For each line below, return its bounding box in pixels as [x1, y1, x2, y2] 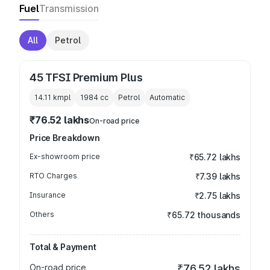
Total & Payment [30, 242, 96, 252]
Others [30, 210, 54, 219]
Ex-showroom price [30, 152, 100, 161]
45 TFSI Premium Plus [30, 71, 143, 84]
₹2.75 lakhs [194, 190, 240, 201]
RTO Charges [30, 171, 77, 180]
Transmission [39, 2, 99, 14]
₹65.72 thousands [167, 210, 240, 220]
